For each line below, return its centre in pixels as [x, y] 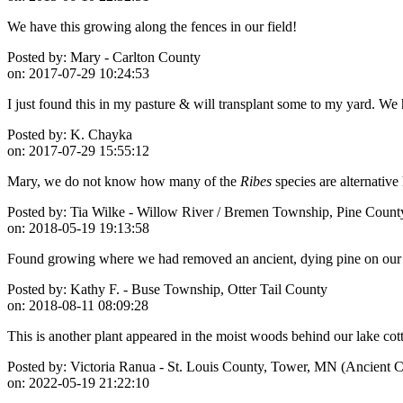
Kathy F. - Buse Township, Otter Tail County [197, 289]
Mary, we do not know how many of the [124, 181]
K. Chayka [99, 134]
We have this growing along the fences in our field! [152, 26]
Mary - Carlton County [134, 57]
